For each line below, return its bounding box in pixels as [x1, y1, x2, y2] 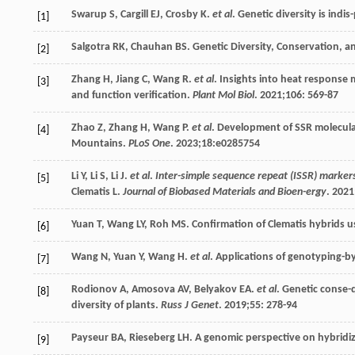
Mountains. [71, 138, 128, 151]
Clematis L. [71, 186, 123, 199]
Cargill [120, 9, 148, 21]
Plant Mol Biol [193, 90, 254, 102]
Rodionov [71, 284, 117, 296]
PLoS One [128, 138, 170, 151]
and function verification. [71, 90, 193, 102]
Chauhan [131, 41, 173, 54]
